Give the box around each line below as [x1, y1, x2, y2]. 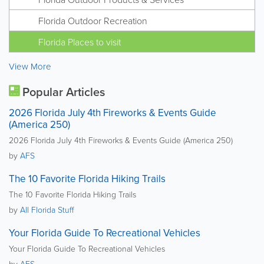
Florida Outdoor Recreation [38, 14, 147, 27]
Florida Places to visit [38, 35, 121, 48]
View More [9, 60, 51, 72]
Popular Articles [19, 82, 105, 100]
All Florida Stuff [20, 203, 74, 215]
